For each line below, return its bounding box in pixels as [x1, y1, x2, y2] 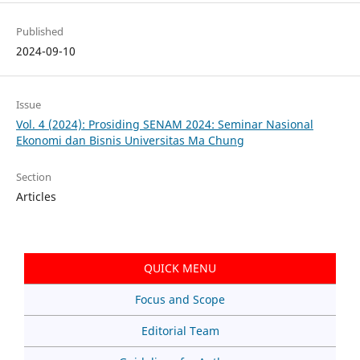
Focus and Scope [135, 292, 225, 308]
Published [15, 24, 63, 39]
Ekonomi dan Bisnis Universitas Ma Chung [15, 133, 244, 149]
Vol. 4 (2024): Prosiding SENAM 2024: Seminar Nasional [15, 117, 313, 133]
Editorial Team [141, 323, 219, 339]
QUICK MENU [144, 260, 216, 276]
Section [15, 170, 51, 185]
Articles [15, 189, 56, 205]
